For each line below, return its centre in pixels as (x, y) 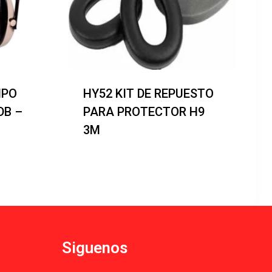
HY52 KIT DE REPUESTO (148, 93)
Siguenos (94, 247)
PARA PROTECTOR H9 (144, 111)
